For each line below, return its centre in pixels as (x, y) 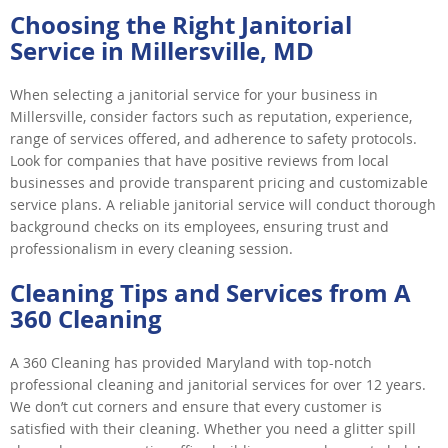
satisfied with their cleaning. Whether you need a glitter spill (213, 428)
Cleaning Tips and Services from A (210, 292)
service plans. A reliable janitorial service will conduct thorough (223, 204)
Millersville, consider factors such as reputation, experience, (211, 116)
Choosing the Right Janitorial (181, 24)
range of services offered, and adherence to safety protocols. (213, 138)
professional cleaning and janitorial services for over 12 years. (218, 384)
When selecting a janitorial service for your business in (194, 94)
